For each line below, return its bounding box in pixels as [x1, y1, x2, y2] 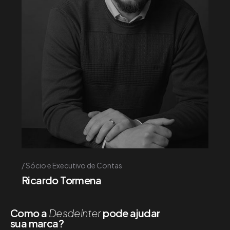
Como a [10, 206, 49, 219]
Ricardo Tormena [22, 173, 101, 186]
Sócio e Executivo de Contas [26, 160, 122, 170]
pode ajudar [101, 206, 160, 219]
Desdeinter [48, 206, 101, 219]
